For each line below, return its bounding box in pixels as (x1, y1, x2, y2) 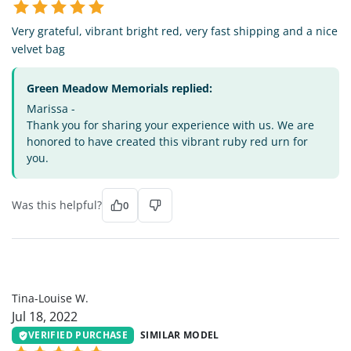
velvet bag (12, 41, 65, 56)
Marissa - (27, 100, 75, 116)
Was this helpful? (12, 197, 102, 212)
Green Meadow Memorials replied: (27, 80, 212, 96)
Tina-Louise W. (12, 290, 89, 306)
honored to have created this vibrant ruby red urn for (27, 133, 308, 149)
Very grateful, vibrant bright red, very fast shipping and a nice (12, 23, 338, 38)
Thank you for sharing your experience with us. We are (27, 117, 314, 132)
